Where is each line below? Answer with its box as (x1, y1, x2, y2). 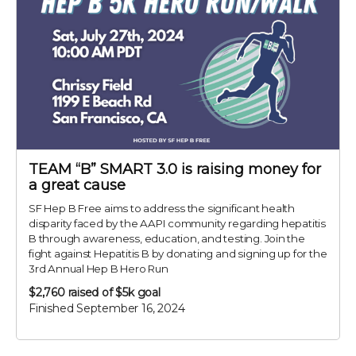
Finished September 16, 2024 (29, 300, 185, 315)
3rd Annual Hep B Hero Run (29, 261, 168, 275)
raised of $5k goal (68, 284, 161, 300)
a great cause (29, 176, 126, 194)
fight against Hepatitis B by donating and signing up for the (29, 246, 327, 260)
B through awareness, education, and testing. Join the (29, 231, 305, 245)
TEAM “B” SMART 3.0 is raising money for (29, 160, 321, 178)
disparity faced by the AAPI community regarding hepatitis (29, 216, 327, 230)
